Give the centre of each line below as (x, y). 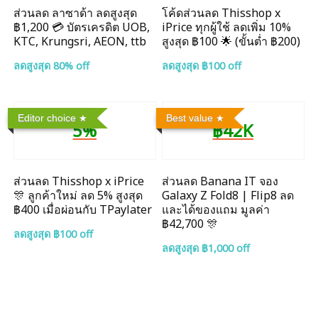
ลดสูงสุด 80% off (52, 65)
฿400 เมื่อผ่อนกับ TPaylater (83, 209)
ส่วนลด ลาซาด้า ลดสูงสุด (76, 12)
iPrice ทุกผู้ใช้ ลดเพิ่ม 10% (227, 27)
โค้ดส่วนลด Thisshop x (221, 12)
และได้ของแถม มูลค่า (216, 209)
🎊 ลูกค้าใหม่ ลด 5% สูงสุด (78, 195)
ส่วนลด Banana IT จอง (220, 181)
